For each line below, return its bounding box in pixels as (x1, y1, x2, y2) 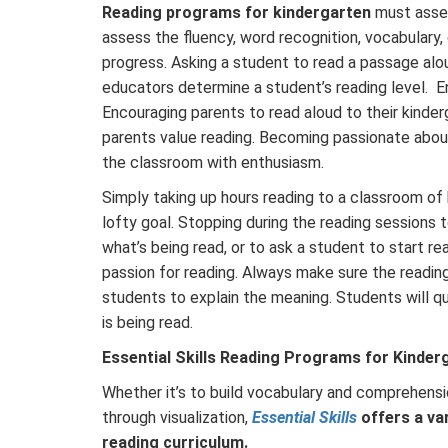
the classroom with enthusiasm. (102, 152, 324, 172)
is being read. (102, 312, 193, 332)
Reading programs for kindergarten (102, 2, 371, 22)
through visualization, (102, 407, 252, 427)
